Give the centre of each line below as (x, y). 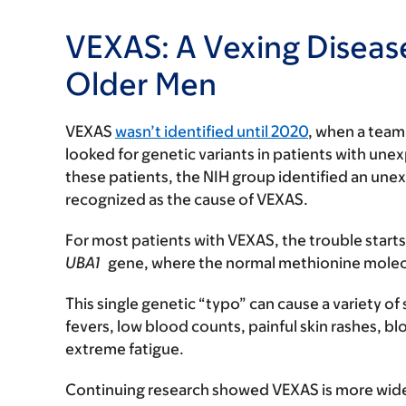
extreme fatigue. (125, 349)
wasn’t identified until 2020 (212, 132)
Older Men (141, 84)
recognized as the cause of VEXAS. (187, 200)
